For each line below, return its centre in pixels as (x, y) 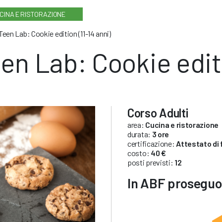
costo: (139, 153)
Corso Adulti (158, 112)
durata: (140, 134)
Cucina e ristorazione (182, 124)
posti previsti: (151, 162)
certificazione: (152, 143)
